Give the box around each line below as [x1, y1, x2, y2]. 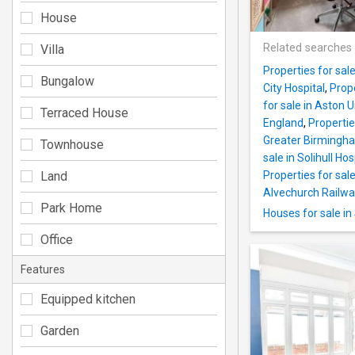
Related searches [263, 41, 352, 55]
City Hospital [263, 82, 325, 95]
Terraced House [40, 105, 128, 120]
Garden [40, 323, 79, 338]
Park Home [40, 200, 102, 216]
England [263, 116, 303, 130]
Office [40, 231, 73, 247]
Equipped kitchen [40, 291, 136, 307]
